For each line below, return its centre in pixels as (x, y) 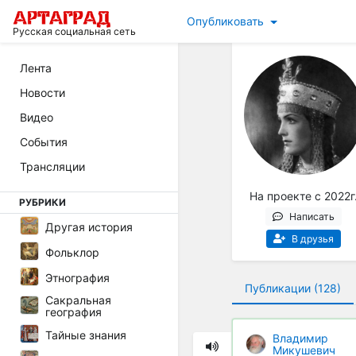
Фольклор (72, 252)
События (44, 142)
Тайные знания (86, 335)
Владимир (300, 338)
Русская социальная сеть (74, 31)
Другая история (89, 226)
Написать (311, 217)
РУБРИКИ (43, 202)
